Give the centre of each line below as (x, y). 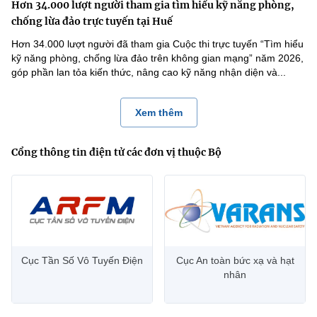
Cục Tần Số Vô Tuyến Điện (82, 260)
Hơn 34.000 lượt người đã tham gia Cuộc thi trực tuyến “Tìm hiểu (157, 44)
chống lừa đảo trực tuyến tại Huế (92, 21)
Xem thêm (158, 112)
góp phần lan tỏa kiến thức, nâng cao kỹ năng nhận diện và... (149, 72)
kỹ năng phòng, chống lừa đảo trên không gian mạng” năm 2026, (157, 58)
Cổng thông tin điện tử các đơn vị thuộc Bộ (116, 152)
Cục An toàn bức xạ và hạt (235, 260)
